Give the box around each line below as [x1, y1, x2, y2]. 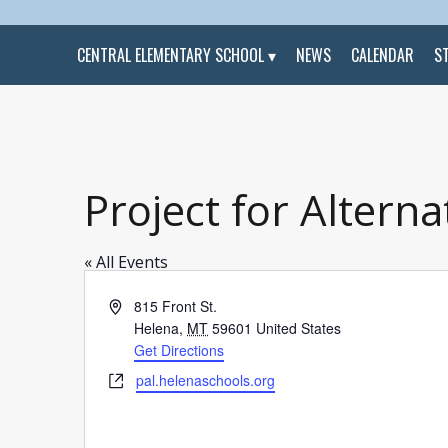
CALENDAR [351, 43, 415, 67]
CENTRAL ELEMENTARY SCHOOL [77, 43, 265, 67]
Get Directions [134, 340, 225, 360]
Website [108, 369, 159, 389]
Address [108, 295, 160, 315]
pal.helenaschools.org [136, 370, 275, 390]
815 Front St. [134, 296, 218, 316]
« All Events [84, 251, 168, 273]
